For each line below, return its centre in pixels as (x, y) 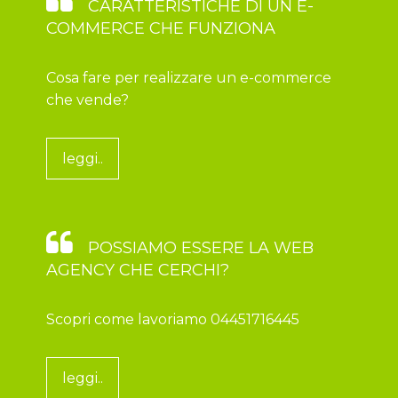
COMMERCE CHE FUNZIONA (161, 29)
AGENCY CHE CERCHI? (138, 271)
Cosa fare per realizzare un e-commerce (189, 78)
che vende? (88, 100)
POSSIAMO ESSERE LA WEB (199, 248)
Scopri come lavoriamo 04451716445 (173, 320)
